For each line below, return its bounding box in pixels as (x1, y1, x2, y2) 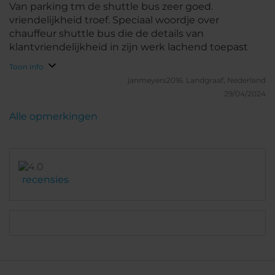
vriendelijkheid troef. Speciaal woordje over (9, 14, 219, 26)
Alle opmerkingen (9, 110, 98, 122)
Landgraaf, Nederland (186, 76, 266, 85)
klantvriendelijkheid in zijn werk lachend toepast (9, 41, 248, 53)
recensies (22, 174, 69, 185)
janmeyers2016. (128, 76, 186, 85)
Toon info (9, 62, 44, 71)
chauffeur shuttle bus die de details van (9, 28, 204, 39)
